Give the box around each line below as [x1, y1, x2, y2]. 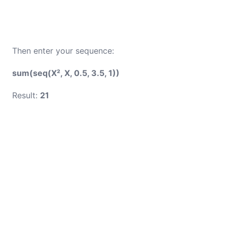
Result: [12, 90, 40, 100]
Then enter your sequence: [12, 46, 114, 56]
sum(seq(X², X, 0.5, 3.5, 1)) [12, 68, 120, 78]
